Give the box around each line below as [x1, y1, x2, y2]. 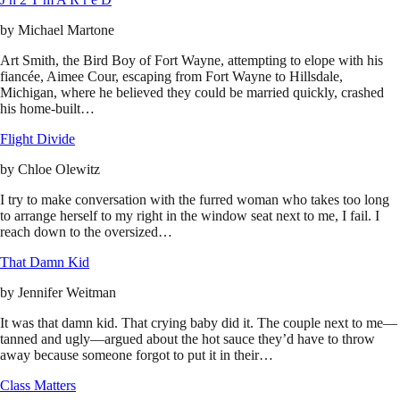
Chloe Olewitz [18, 162, 100, 178]
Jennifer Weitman [18, 285, 116, 301]
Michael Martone [18, 22, 114, 38]
